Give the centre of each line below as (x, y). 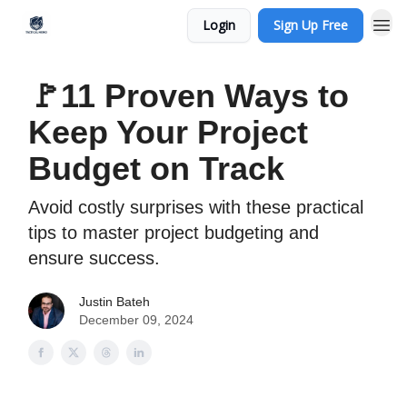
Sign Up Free (311, 25)
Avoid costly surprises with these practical (196, 207)
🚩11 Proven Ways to (189, 96)
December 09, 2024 (136, 320)
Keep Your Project (168, 132)
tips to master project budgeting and (174, 233)
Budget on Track (156, 169)
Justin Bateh (114, 302)
